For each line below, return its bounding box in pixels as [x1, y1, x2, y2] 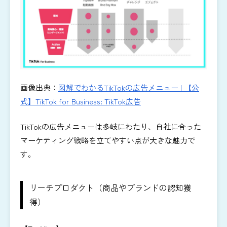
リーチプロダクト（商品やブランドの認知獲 [29, 181, 192, 194]
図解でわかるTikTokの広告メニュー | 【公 [58, 82, 199, 93]
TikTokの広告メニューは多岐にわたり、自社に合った [20, 121, 201, 132]
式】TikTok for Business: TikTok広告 [20, 96, 141, 107]
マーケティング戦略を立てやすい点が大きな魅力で [20, 134, 195, 145]
